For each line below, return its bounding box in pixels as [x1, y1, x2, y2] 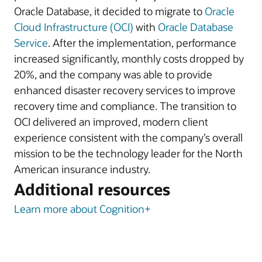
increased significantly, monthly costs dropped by [14, 51, 244, 65]
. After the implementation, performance [48, 36, 236, 50]
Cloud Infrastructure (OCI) [14, 20, 133, 34]
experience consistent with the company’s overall [14, 130, 243, 144]
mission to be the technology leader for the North [14, 146, 243, 160]
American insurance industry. [14, 162, 150, 176]
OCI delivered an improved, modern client [14, 115, 208, 129]
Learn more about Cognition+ [14, 202, 151, 216]
